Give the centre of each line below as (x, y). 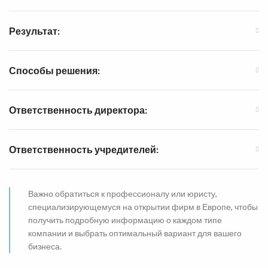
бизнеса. (45, 246)
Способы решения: (54, 70)
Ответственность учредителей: (84, 149)
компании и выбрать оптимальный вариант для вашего (135, 233)
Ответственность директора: (78, 109)
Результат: (34, 31)
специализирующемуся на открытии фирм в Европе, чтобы (143, 206)
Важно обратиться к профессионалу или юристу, (123, 193)
